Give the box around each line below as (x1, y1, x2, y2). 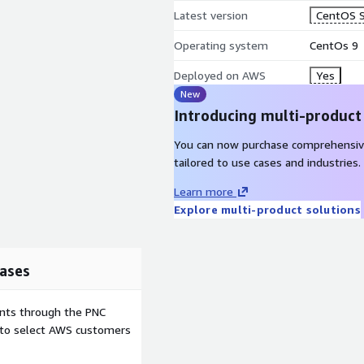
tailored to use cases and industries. (174, 155, 361, 169)
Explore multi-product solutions (174, 202, 361, 216)
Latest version (174, 8, 248, 22)
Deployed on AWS (174, 68, 266, 82)
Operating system (174, 38, 268, 52)
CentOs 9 (309, 38, 358, 52)
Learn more (174, 184, 233, 198)
